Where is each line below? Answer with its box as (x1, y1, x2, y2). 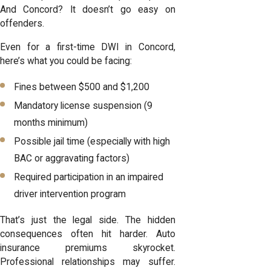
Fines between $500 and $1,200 (14, 82, 150, 93)
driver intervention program (14, 189, 126, 200)
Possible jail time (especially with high (14, 136, 171, 148)
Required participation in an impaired (14, 172, 164, 183)
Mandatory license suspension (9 (14, 100, 153, 112)
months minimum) (14, 117, 88, 129)
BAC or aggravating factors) (14, 153, 130, 165)
